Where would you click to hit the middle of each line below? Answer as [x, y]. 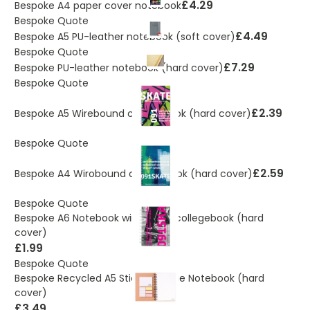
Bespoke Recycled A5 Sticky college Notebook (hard [139, 278]
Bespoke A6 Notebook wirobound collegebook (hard [139, 218]
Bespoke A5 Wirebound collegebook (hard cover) [133, 113]
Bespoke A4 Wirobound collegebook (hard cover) [134, 173]
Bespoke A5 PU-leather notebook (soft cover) [125, 36]
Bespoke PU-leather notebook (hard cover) [119, 67]
